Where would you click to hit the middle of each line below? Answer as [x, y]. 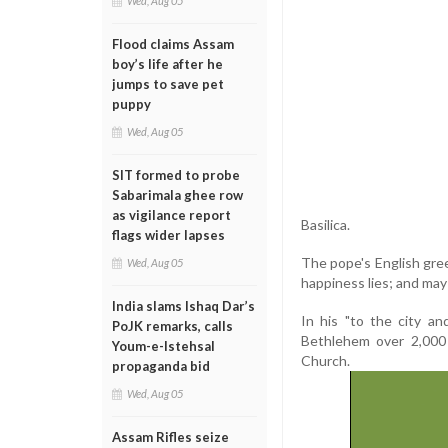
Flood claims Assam [173, 44]
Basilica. [325, 224]
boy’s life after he [167, 64]
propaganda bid [161, 366]
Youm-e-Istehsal [163, 346]
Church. [325, 360]
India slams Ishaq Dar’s [183, 306]
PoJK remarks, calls [172, 326]
